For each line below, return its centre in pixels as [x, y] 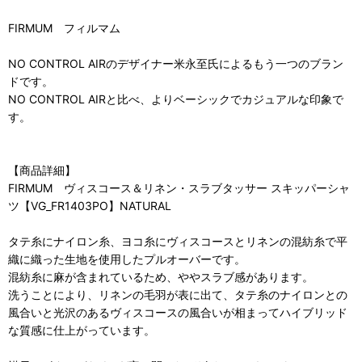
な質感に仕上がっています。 [82, 330]
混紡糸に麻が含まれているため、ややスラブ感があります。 [161, 277]
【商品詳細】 [42, 170]
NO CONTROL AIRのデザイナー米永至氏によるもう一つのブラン [176, 64]
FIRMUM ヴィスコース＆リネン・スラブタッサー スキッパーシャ [179, 188]
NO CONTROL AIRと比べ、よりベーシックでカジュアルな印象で [176, 99]
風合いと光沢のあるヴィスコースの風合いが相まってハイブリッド [178, 313]
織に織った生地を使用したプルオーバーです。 [127, 259]
